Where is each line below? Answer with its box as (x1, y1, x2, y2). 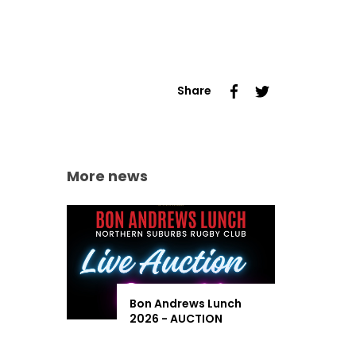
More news (66, 166, 148, 186)
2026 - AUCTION (129, 311, 222, 327)
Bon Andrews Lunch (129, 296, 242, 311)
